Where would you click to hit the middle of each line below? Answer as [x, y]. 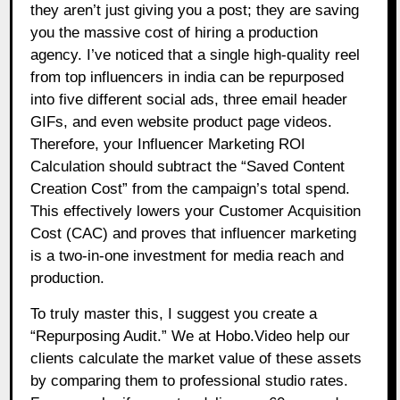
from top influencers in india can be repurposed [187, 77]
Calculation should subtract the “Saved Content [188, 166]
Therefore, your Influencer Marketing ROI [168, 144]
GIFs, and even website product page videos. [182, 121]
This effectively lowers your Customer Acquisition [196, 211]
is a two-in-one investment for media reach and [187, 255]
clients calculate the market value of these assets [196, 358]
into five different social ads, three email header [189, 99]
